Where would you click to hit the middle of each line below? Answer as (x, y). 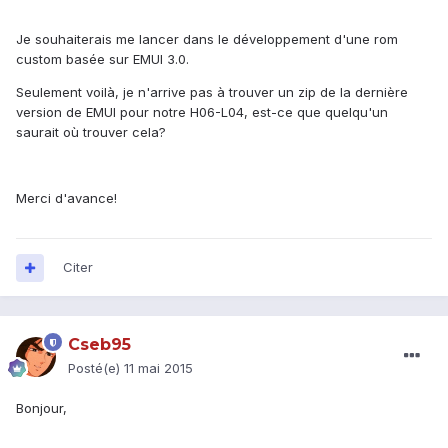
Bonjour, (41, 408)
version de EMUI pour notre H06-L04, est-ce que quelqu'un (202, 112)
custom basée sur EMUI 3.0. (102, 59)
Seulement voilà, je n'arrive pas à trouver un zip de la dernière (212, 92)
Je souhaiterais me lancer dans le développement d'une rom (207, 39)
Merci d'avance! (66, 198)
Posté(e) (96, 368)
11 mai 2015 (158, 368)
